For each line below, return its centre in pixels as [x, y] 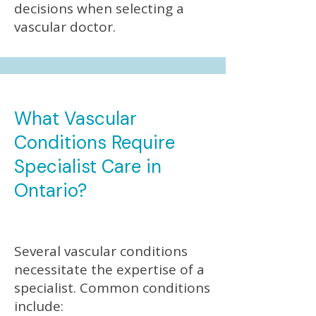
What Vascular [75, 119]
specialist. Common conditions [112, 288]
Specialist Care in [88, 166]
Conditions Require [95, 142]
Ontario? [50, 190]
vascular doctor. [65, 27]
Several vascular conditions [101, 251]
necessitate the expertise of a [109, 269]
